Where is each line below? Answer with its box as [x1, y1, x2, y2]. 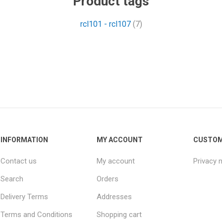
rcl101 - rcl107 [80, 19, 131, 29]
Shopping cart [97, 210, 142, 219]
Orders [97, 174, 119, 183]
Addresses [97, 192, 132, 201]
